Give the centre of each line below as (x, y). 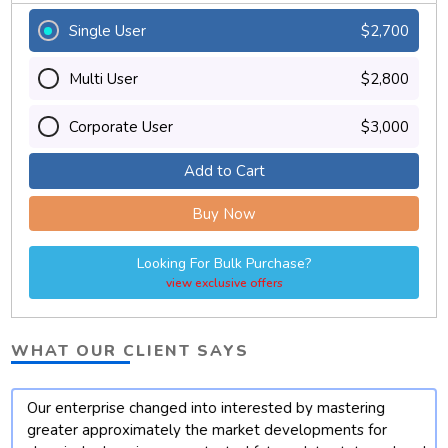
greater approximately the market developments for (200, 429)
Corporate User (120, 126)
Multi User (103, 78)
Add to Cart (224, 170)
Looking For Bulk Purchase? (224, 263)
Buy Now (224, 213)
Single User (107, 30)
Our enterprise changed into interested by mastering (199, 407)
